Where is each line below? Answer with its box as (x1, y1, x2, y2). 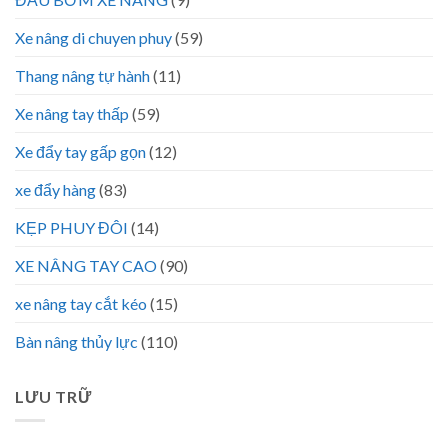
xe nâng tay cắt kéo (15, 293, 147, 313)
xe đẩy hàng (15, 179, 96, 199)
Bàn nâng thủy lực (15, 331, 138, 351)
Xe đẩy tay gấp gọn (15, 141, 146, 161)
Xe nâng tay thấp (15, 103, 129, 123)
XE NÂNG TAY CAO (15, 255, 157, 275)
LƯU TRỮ (15, 386, 92, 406)
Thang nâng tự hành (15, 65, 150, 85)
